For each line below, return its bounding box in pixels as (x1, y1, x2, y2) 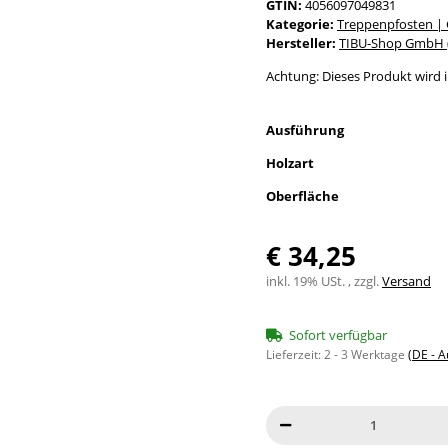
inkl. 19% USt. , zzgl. (266, 271, 382, 290)
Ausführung (266, 120, 347, 139)
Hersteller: (266, 33, 336, 52)
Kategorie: (266, 14, 337, 33)
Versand (382, 271, 431, 290)
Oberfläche (266, 186, 342, 205)
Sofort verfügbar (289, 325, 387, 344)
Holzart (266, 153, 317, 172)
